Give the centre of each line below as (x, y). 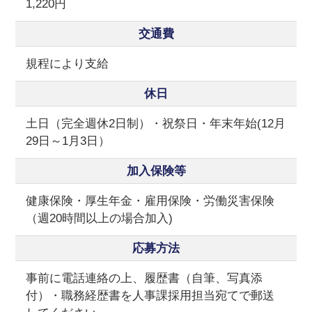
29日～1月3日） (68, 141)
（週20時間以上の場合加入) (100, 219)
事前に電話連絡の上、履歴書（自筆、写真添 (145, 279)
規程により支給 (68, 64)
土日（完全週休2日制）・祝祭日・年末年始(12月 (156, 124)
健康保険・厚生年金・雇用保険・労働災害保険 (150, 201)
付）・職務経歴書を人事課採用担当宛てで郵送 (150, 296)
